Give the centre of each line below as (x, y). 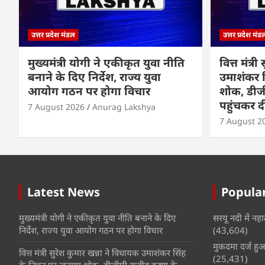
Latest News (64, 192)
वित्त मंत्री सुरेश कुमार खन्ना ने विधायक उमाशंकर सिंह (102, 253)
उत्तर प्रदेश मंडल (53, 35)
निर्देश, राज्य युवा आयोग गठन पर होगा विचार (91, 230)
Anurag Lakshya (124, 107)
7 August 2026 (56, 107)
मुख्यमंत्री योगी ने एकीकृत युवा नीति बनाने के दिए (97, 218)
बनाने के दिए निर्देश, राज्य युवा (94, 77)
